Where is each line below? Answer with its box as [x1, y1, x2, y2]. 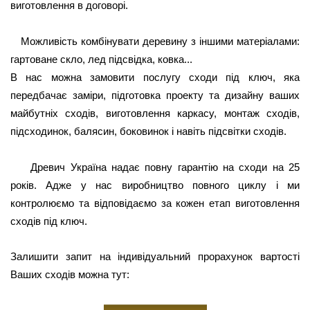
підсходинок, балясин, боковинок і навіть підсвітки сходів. [10, 125, 286, 137]
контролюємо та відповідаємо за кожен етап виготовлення [10, 197, 300, 209]
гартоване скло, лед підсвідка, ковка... [10, 53, 192, 65]
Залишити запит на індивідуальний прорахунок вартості [10, 250, 300, 262]
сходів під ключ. [10, 215, 87, 227]
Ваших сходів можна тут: [10, 268, 129, 280]
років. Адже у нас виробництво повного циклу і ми [10, 179, 300, 191]
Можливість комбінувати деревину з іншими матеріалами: [21, 35, 300, 47]
